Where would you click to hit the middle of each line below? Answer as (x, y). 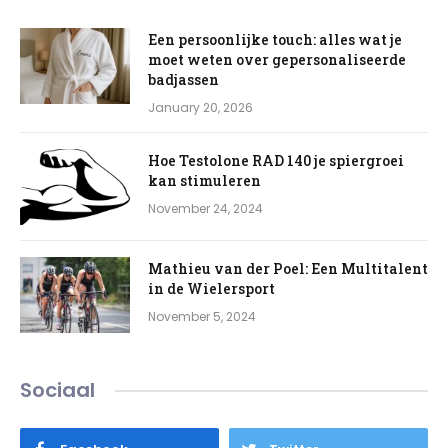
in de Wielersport (211, 288)
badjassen (183, 79)
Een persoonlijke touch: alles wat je (275, 39)
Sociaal (57, 390)
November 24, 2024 (205, 208)
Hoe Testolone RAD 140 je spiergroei (276, 160)
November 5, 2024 (202, 316)
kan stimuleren (204, 180)
